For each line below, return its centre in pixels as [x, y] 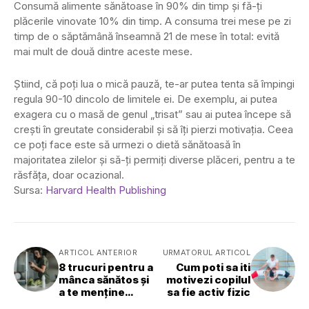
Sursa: [30, 190]
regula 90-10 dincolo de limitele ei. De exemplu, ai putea [146, 99]
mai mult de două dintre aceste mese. [103, 51]
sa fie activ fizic [209, 292]
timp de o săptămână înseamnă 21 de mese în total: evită [147, 36]
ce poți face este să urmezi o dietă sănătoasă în [127, 144]
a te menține [92, 292]
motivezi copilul [208, 280]
